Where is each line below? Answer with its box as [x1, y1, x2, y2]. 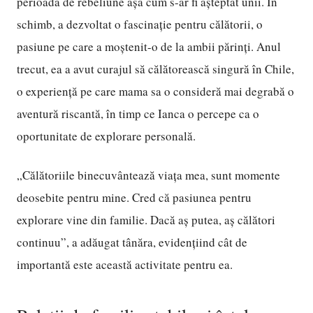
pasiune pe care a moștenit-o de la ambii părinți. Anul [17, 38, 281, 54]
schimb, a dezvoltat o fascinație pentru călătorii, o [17, 16, 263, 32]
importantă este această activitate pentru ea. [17, 256, 233, 272]
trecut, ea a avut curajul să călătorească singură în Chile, [17, 61, 294, 77]
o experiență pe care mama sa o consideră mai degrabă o [17, 83, 294, 99]
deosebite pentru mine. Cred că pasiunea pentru [17, 189, 252, 205]
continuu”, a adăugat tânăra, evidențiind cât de [17, 234, 247, 250]
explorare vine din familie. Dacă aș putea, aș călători [17, 212, 275, 228]
